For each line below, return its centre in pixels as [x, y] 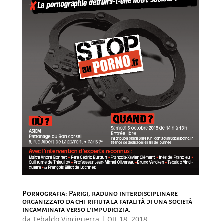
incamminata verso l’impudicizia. [76, 209]
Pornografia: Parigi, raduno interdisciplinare [100, 193]
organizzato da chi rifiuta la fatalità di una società [107, 201]
